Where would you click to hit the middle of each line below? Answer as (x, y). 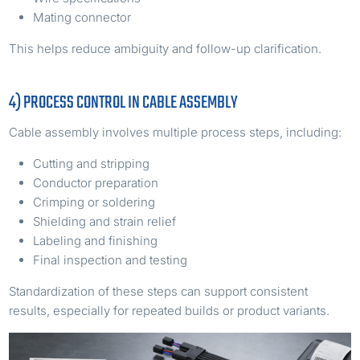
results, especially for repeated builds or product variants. (170, 310)
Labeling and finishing (96, 240)
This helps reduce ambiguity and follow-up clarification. (166, 48)
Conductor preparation (96, 182)
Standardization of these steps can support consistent (159, 291)
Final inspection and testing (110, 260)
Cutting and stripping (92, 163)
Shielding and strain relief (105, 221)
